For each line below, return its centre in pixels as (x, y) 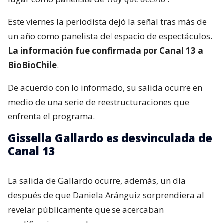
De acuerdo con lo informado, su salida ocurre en (105, 87)
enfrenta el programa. (51, 116)
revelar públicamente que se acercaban (86, 209)
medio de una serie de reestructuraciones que (99, 102)
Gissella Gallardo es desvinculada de (110, 138)
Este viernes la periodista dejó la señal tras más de (107, 21)
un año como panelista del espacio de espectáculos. (110, 36)
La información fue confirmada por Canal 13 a (106, 50)
